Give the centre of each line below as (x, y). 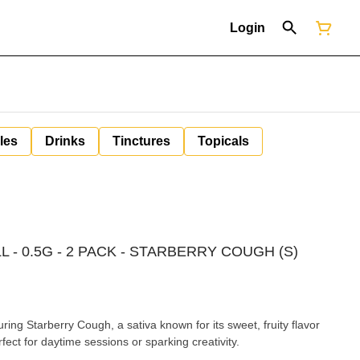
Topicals (223, 141)
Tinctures (141, 141)
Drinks (65, 141)
